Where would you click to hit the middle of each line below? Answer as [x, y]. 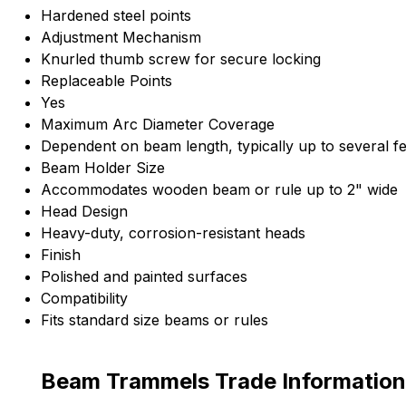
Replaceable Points [106, 81]
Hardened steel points [116, 16]
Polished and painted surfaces [144, 277]
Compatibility [84, 299]
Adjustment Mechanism [121, 38]
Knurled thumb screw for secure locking [181, 59]
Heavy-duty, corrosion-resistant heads [173, 233]
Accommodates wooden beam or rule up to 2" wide [219, 190]
